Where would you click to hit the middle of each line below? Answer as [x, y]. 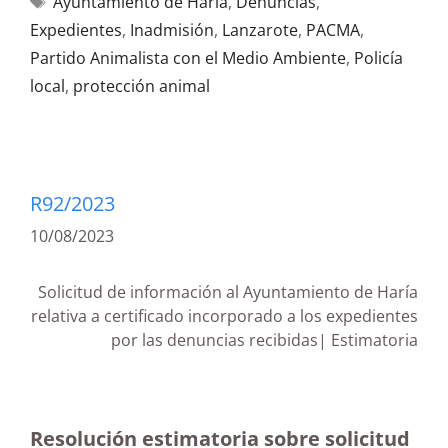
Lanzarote [260, 30]
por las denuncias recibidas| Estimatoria [264, 340]
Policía [378, 58]
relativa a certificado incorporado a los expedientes [224, 316]
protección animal [141, 86]
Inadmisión [172, 30]
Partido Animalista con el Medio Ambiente [188, 58]
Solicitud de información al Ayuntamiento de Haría [228, 292]
